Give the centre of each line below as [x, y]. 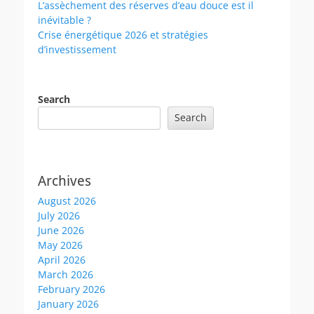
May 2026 [60, 245]
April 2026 [62, 259]
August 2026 [67, 200]
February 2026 [71, 289]
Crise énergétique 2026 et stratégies [123, 34]
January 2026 [68, 303]
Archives [64, 180]
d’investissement [77, 49]
